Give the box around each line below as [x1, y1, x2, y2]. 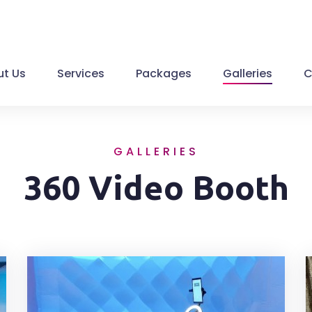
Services [57, 65, 104, 81]
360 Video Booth [23, 169, 289, 206]
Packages [136, 65, 192, 81]
